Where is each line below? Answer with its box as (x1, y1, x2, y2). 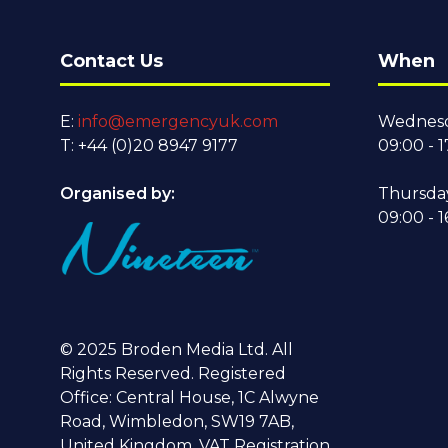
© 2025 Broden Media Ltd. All (60, 339, 293, 359)
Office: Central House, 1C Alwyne (60, 387, 319, 407)
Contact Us (60, 49, 163, 72)
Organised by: (60, 183, 179, 203)
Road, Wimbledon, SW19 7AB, (60, 411, 294, 431)
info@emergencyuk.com (78, 111, 278, 131)
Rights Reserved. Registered (60, 363, 286, 383)
